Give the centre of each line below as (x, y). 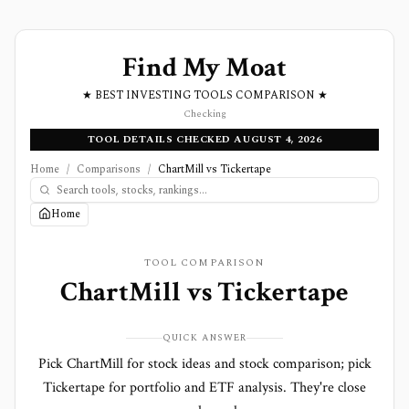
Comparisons (109, 169)
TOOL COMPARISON (204, 262)
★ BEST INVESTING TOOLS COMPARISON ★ (204, 95)
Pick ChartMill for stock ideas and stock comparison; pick (204, 364)
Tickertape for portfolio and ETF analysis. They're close (204, 388)
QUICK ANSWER (204, 338)
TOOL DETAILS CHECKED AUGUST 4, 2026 (204, 139)
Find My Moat (204, 68)
